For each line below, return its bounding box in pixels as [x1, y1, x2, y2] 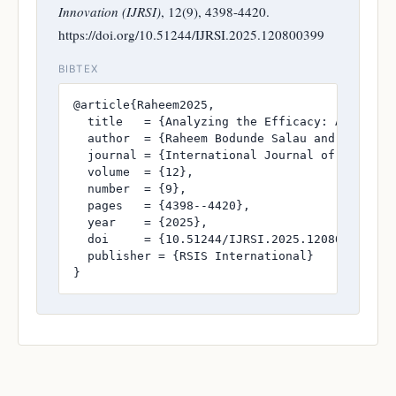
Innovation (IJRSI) [58, 2, 161, 20]
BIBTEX [58, 62, 98, 75]
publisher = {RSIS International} [73, 248, 314, 263]
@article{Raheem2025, [73, 97, 215, 111]
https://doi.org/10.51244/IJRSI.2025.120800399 [58, 25, 324, 43]
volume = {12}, [73, 164, 194, 179]
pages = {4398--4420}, [73, 198, 250, 212]
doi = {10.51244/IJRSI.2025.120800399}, [73, 232, 385, 246]
